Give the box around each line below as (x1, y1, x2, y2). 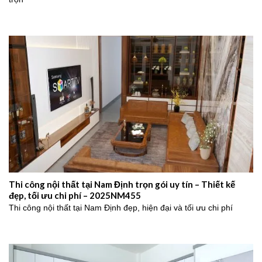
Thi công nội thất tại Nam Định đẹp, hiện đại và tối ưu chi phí (9, 204, 233, 213)
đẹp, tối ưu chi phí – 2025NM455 (9, 189, 141, 201)
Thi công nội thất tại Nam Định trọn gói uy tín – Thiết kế (9, 178, 235, 189)
